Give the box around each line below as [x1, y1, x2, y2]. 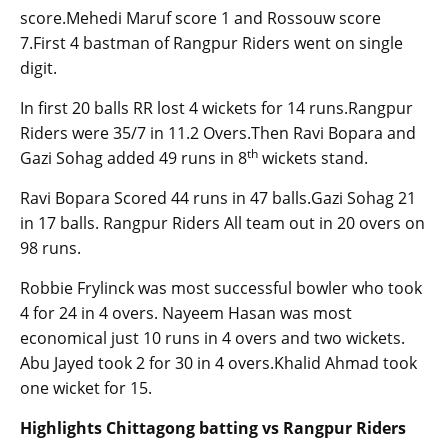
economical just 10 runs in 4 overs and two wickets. [20, 327, 405, 350]
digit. [20, 57, 57, 80]
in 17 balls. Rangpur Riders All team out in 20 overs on [20, 212, 425, 235]
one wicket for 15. [20, 377, 152, 400]
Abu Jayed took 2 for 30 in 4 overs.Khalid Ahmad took [20, 352, 417, 375]
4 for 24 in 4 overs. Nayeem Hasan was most [20, 302, 352, 325]
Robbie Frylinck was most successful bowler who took [20, 277, 422, 300]
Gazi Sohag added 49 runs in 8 [20, 147, 247, 170]
